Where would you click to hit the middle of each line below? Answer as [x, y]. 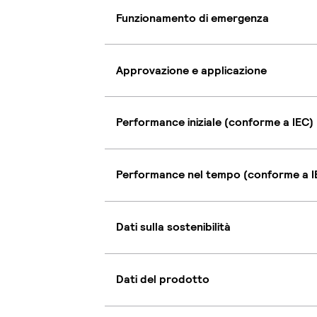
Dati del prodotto [163, 279]
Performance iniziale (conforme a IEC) [215, 122]
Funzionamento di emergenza [192, 18]
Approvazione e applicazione [191, 70]
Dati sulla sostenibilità [173, 227]
